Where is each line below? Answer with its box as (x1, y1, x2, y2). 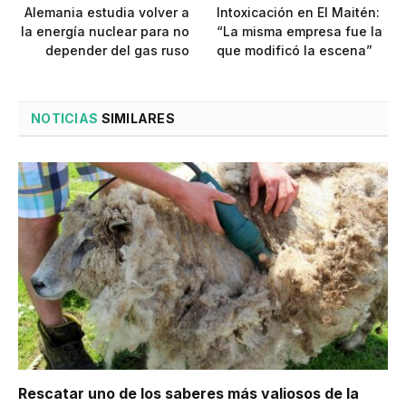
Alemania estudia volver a (24, 4, 189, 20)
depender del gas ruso (45, 42, 189, 58)
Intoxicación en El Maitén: (217, 4, 380, 20)
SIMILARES (98, 110, 176, 126)
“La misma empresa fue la (217, 23, 382, 39)
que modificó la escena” (217, 42, 372, 58)
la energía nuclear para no (21, 23, 189, 39)
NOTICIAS (31, 110, 99, 126)
